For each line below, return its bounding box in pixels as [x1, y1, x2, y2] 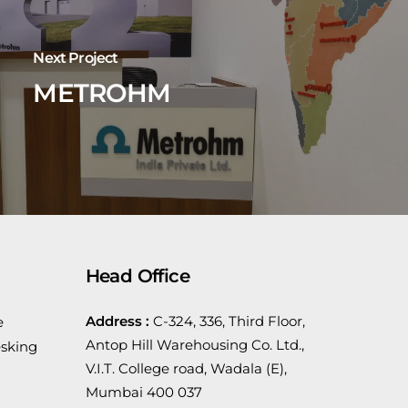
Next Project [33, 48, 118, 66]
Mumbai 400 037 [85, 383, 202, 401]
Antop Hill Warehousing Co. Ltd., [85, 336, 304, 353]
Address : [85, 312, 153, 330]
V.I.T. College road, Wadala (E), [85, 360, 287, 377]
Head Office [85, 265, 189, 287]
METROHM [33, 76, 171, 108]
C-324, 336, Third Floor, [152, 312, 305, 330]
